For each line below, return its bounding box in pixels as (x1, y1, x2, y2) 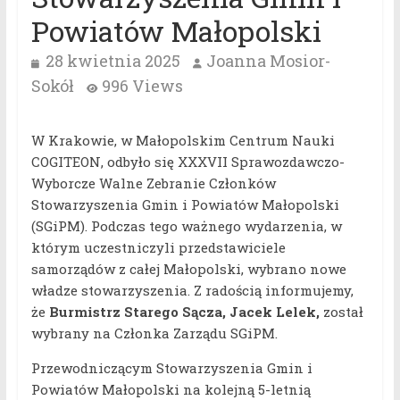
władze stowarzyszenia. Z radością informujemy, (30, 281, 354, 300)
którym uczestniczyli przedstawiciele (30, 238, 286, 257)
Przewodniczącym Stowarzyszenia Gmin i (30, 359, 312, 378)
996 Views (101, 75, 183, 97)
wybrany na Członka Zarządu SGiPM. (30, 324, 278, 343)
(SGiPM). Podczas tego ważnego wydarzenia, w (30, 217, 342, 236)
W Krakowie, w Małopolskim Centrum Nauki (30, 131, 335, 150)
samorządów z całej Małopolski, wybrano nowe (30, 260, 346, 279)
